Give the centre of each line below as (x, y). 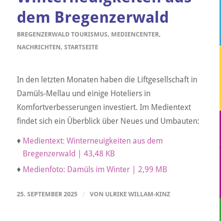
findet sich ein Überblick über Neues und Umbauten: (108, 121)
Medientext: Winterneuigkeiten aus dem (92, 141)
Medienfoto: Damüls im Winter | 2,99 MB (95, 170)
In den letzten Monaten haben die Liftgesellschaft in (107, 79)
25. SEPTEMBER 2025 (47, 194)
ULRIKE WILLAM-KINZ (137, 194)
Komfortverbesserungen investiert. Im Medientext (104, 107)
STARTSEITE (81, 47)
